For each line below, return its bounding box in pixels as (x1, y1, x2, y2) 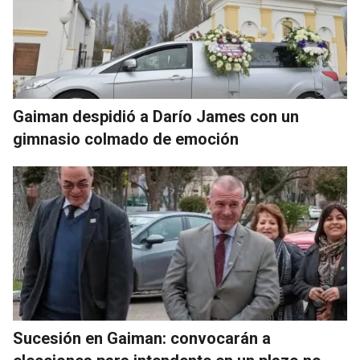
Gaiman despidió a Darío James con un (13, 107, 299, 127)
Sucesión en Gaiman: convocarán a (13, 329, 271, 349)
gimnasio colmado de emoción (13, 129, 239, 149)
